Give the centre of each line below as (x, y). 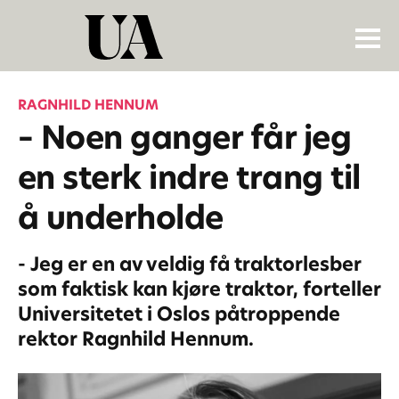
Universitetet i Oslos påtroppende (179, 314)
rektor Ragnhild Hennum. (135, 339)
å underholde (120, 217)
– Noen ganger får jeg (184, 137)
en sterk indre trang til (189, 177)
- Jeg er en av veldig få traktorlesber (189, 265)
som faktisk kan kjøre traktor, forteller (199, 289)
